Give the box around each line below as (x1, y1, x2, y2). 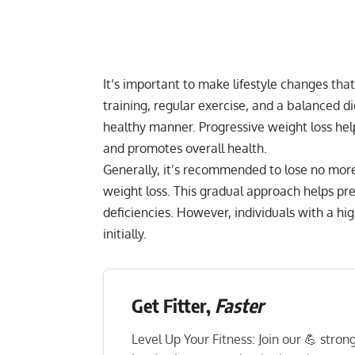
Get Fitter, (132, 292, 215, 317)
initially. (103, 225, 147, 242)
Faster (215, 292, 264, 317)
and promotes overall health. (103, 139, 267, 156)
